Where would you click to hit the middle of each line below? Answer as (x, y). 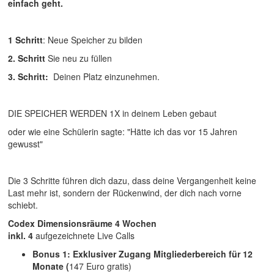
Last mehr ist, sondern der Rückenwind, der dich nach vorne (125, 193)
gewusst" (25, 144)
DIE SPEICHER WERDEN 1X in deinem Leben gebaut (112, 113)
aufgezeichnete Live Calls (84, 236)
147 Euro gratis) (100, 266)
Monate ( (51, 266)
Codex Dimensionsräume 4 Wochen (82, 224)
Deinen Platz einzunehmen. (105, 77)
